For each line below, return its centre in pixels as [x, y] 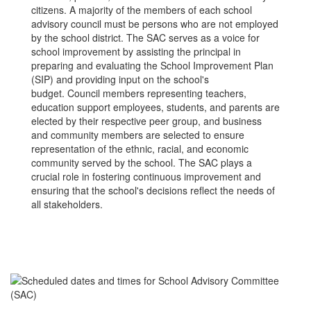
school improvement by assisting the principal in [136, 51]
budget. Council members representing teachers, [139, 93]
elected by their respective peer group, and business [146, 121]
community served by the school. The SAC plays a [142, 162]
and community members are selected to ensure [138, 135]
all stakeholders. [67, 204]
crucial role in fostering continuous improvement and [146, 176]
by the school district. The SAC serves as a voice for [145, 37]
